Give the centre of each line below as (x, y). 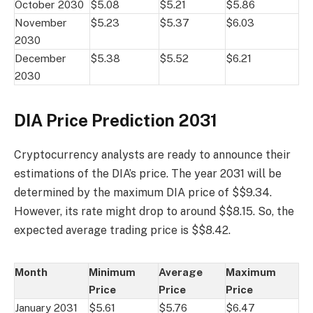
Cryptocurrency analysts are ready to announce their (152, 154)
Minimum (112, 272)
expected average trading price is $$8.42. (122, 230)
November (41, 22)
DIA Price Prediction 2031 (116, 120)
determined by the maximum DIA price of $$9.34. (143, 192)
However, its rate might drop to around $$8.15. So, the (154, 211)
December (41, 58)
